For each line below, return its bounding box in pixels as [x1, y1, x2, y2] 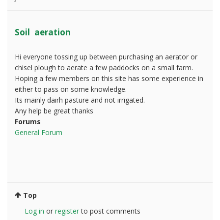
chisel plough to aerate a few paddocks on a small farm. [15, 62, 193, 72]
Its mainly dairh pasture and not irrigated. [15, 95, 145, 105]
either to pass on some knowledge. [15, 84, 127, 94]
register [55, 206, 79, 216]
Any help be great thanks [15, 106, 93, 115]
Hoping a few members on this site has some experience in [15, 73, 203, 83]
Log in [25, 206, 44, 216]
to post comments [79, 206, 140, 216]
